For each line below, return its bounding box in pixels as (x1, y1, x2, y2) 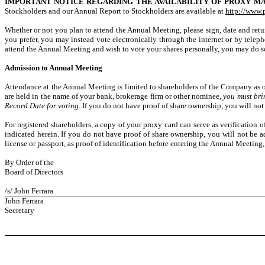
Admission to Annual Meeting (5, 63, 102, 72)
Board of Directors (5, 167, 63, 176)
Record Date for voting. (5, 101, 82, 110)
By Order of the (5, 157, 54, 167)
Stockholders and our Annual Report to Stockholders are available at (5, 6, 225, 15)
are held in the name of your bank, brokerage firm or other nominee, (5, 91, 224, 101)
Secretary (5, 205, 34, 215)
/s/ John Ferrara (5, 186, 53, 195)
